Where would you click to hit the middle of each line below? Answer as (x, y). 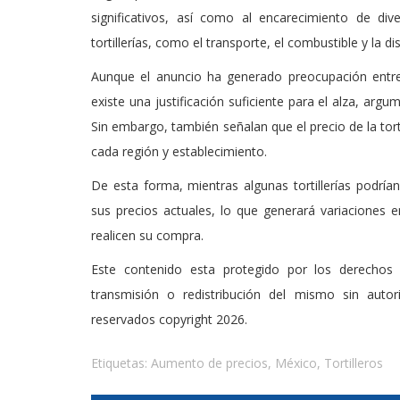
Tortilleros (354, 363)
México (296, 363)
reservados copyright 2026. (169, 319)
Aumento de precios (209, 363)
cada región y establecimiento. (179, 151)
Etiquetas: (121, 363)
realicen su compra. (147, 235)
